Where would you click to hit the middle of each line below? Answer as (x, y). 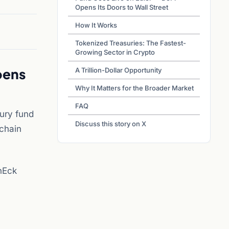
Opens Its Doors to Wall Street (122, 7)
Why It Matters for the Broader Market (134, 88)
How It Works (96, 25)
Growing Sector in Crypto (115, 52)
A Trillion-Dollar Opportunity (118, 70)
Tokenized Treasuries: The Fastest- (131, 43)
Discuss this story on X (111, 124)
